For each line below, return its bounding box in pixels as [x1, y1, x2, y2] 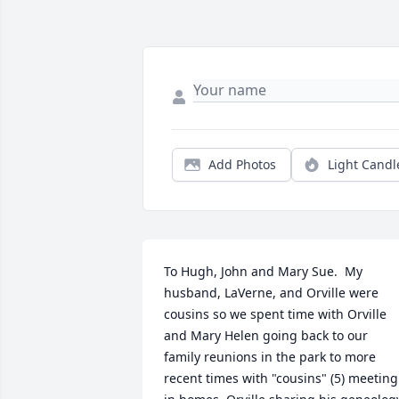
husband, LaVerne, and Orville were [164, 284, 379, 302]
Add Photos [208, 156, 276, 174]
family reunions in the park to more [164, 348, 376, 366]
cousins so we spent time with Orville [164, 305, 387, 323]
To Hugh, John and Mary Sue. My [164, 263, 362, 281]
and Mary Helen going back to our [164, 327, 368, 345]
